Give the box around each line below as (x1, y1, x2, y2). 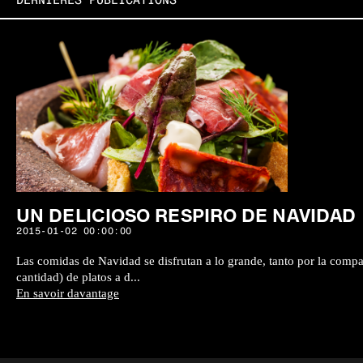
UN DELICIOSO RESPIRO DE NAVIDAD (16, 204, 357, 227)
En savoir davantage (16, 287, 119, 301)
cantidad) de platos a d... (16, 271, 140, 284)
